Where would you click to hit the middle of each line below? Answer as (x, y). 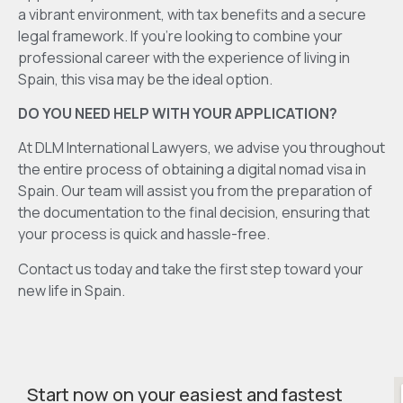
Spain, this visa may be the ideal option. (145, 79)
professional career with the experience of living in (184, 57)
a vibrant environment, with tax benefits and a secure (192, 14)
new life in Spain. (72, 290)
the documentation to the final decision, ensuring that (194, 213)
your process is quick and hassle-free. (144, 234)
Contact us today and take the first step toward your (191, 269)
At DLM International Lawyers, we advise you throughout (201, 148)
